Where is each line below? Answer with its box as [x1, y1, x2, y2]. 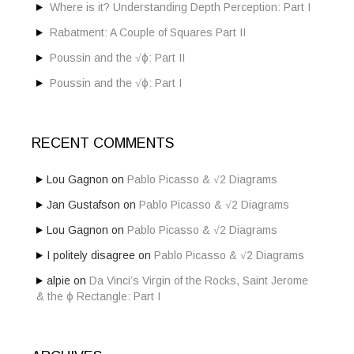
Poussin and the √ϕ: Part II [50, 51, 185, 65]
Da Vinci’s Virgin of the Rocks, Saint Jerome [89, 274, 308, 288]
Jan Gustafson [47, 198, 120, 212]
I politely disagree [47, 249, 135, 262]
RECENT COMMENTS [32, 135, 174, 152]
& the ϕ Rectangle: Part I [36, 290, 160, 303]
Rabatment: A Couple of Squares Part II [50, 26, 246, 40]
